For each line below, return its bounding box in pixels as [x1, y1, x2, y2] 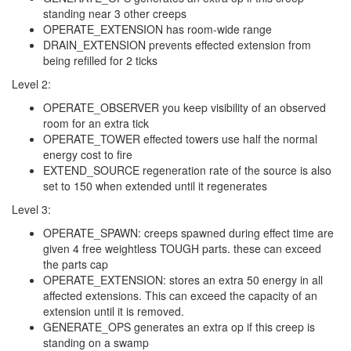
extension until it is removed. [43, 303, 184, 320]
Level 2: [12, 76, 51, 92]
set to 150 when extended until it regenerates [43, 178, 267, 194]
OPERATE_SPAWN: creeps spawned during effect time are [43, 225, 334, 241]
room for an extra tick [43, 115, 149, 132]
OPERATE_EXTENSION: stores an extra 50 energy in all [43, 272, 323, 288]
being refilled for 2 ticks [43, 52, 157, 69]
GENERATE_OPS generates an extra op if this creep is [43, 319, 315, 335]
